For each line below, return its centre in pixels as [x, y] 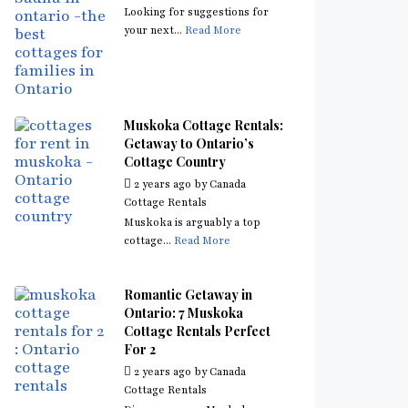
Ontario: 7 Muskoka [184, 313]
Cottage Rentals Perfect [197, 331]
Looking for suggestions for [196, 12]
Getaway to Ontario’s [189, 143]
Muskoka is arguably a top [192, 222]
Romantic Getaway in [188, 295]
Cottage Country [175, 162]
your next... [154, 30]
